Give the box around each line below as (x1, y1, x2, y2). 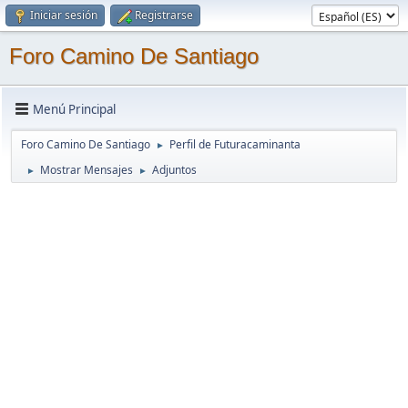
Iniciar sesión (30, 7, 97, 23)
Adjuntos (152, 162, 197, 178)
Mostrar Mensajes (40, 162, 133, 178)
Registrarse (135, 7, 193, 23)
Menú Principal (33, 100, 116, 117)
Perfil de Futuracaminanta (169, 137, 301, 152)
